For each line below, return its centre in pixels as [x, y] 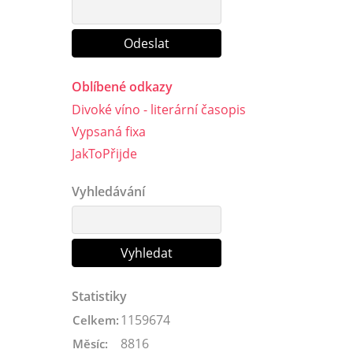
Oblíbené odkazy [122, 86]
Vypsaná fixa [109, 131]
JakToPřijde [104, 153]
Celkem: [96, 320]
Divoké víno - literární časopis [159, 109]
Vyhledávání [108, 191]
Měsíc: [90, 343]
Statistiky [99, 296]
